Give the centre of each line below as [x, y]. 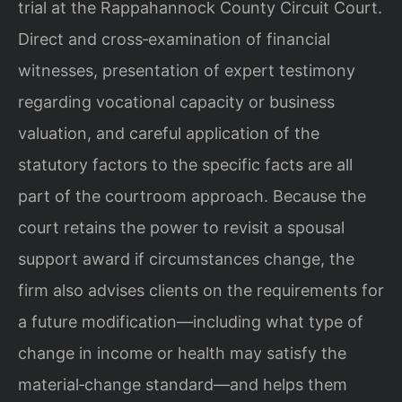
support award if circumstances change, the [186, 258]
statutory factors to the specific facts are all [185, 164]
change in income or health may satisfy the [182, 353]
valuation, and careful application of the [169, 133]
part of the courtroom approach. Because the [192, 196]
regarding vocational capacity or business [176, 101]
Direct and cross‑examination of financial [174, 39]
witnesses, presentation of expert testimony [187, 70]
